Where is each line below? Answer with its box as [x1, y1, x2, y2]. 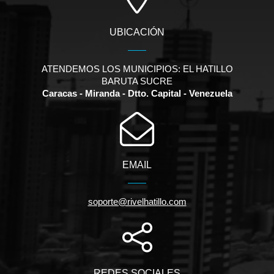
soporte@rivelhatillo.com [87, 196, 187, 207]
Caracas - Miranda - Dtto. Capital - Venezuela [42, 88, 232, 99]
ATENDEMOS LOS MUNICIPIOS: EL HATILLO [41, 64, 233, 75]
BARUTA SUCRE [102, 76, 172, 87]
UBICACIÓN [109, 27, 165, 38]
